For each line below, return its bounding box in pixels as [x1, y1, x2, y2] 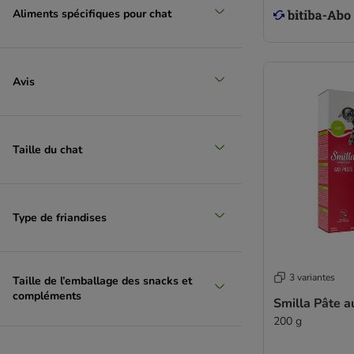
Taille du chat [13, 141, 82, 157]
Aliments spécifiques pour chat [13, 6, 171, 21]
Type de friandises [13, 209, 107, 225]
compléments [13, 288, 81, 303]
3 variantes [289, 271, 335, 284]
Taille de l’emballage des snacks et [13, 273, 192, 288]
